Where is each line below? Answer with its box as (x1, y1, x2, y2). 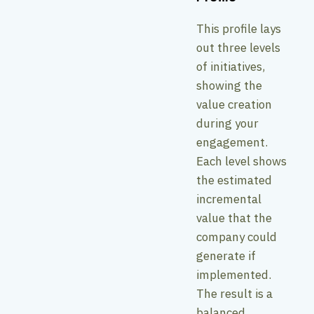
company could (196, 228, 277, 245)
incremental (196, 191, 261, 207)
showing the (196, 77, 262, 93)
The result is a (196, 285, 273, 301)
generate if (196, 247, 256, 264)
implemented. (196, 266, 271, 282)
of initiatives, (196, 58, 265, 74)
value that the (196, 210, 272, 226)
